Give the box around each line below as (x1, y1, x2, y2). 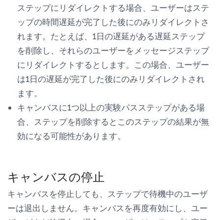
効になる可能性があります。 (17, 130, 126, 141)
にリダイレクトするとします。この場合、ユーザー (17, 59, 209, 70)
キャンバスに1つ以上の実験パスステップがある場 (17, 102, 205, 113)
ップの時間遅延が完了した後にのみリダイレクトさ (17, 16, 209, 27)
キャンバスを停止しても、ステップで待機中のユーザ (7, 188, 208, 199)
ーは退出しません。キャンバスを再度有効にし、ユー (7, 202, 208, 214)
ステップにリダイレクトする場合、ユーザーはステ (17, 2, 209, 13)
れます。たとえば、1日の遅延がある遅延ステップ (17, 30, 205, 42)
